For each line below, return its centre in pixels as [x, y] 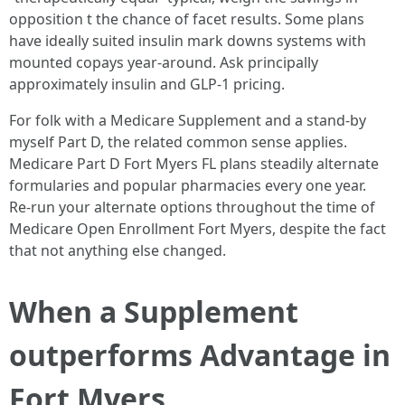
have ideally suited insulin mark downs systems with [188, 41]
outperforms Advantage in [200, 355]
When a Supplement [154, 311]
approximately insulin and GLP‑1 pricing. [147, 84]
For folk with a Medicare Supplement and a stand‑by [188, 120]
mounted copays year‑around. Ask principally [164, 62]
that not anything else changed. [118, 250]
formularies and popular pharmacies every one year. [188, 185]
